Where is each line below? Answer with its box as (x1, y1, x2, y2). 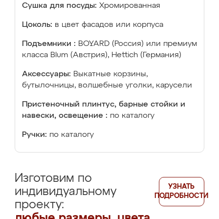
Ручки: (22, 131, 47, 139)
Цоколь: (22, 21, 52, 29)
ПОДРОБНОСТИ (154, 193, 209, 199)
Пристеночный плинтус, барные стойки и (22, 101, 185, 109)
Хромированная (99, 2, 160, 10)
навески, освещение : (22, 112, 108, 120)
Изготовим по (15, 173, 92, 184)
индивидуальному (15, 186, 116, 197)
